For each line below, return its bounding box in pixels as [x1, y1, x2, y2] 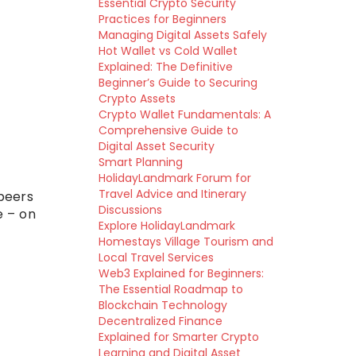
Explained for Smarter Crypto [98, 329, 259, 345]
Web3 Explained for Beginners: [98, 265, 264, 281]
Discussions [98, 202, 162, 218]
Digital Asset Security [98, 138, 215, 154]
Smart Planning [98, 154, 183, 170]
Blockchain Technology [98, 297, 227, 313]
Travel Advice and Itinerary [98, 186, 246, 202]
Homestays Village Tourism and [98, 234, 273, 250]
